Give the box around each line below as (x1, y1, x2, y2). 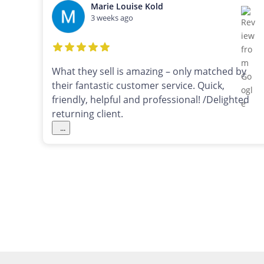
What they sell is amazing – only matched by (52, 65, 246, 78)
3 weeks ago (91, 12, 133, 24)
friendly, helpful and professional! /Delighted (52, 93, 249, 107)
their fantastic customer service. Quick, (52, 79, 225, 93)
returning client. (52, 107, 123, 121)
